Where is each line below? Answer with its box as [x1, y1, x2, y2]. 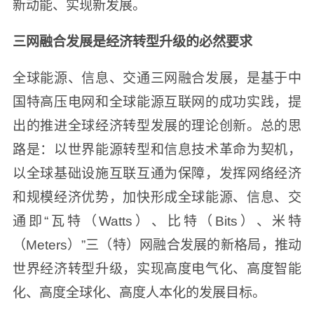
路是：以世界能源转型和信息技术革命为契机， [12, 142, 302, 158]
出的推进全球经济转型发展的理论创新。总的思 [12, 118, 302, 134]
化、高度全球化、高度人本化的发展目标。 [12, 285, 294, 301]
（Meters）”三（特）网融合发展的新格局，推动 [12, 238, 302, 253]
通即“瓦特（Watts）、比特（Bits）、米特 [12, 214, 302, 229]
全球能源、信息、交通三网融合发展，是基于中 [12, 71, 302, 86]
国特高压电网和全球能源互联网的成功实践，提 [12, 95, 302, 110]
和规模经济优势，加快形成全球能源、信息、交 [12, 190, 302, 205]
